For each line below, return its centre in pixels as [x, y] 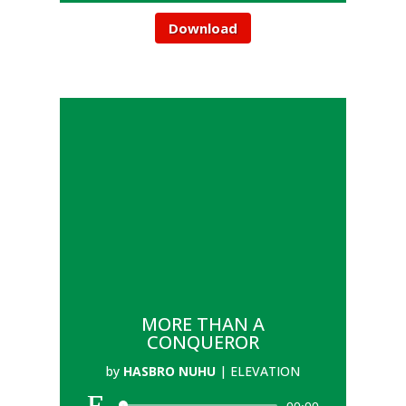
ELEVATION [265, 371]
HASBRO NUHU [169, 371]
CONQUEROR [203, 342]
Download [203, 28]
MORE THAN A [203, 324]
